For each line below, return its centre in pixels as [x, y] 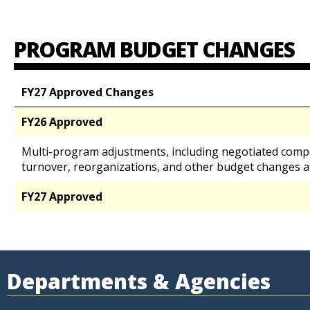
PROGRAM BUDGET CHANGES [154, 49]
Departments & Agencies [139, 281]
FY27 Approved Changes [88, 92]
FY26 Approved [62, 122]
